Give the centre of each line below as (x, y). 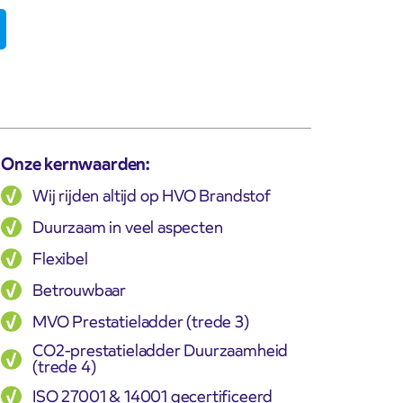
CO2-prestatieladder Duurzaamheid (161, 351)
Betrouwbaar (80, 290)
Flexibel (60, 258)
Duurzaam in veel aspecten (128, 227)
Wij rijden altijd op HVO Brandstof (152, 195)
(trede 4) (64, 367)
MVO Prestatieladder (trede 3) (141, 321)
